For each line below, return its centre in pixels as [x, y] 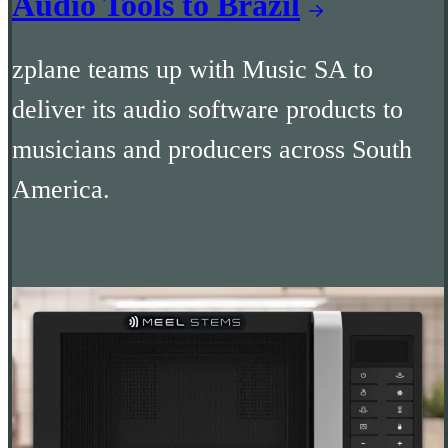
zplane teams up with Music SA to [192, 69]
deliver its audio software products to [207, 109]
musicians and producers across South [212, 149]
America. [61, 189]
